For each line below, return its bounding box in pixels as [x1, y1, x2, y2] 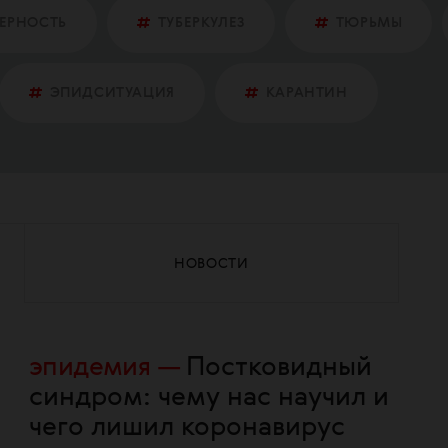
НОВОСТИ [174, 257, 249, 271]
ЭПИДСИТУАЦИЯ [49, 86, 175, 100]
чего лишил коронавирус [29, 415, 345, 441]
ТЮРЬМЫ [335, 16, 403, 30]
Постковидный [186, 355, 373, 381]
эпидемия [29, 355, 151, 381]
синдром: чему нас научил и [29, 385, 389, 411]
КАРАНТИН [265, 86, 348, 100]
